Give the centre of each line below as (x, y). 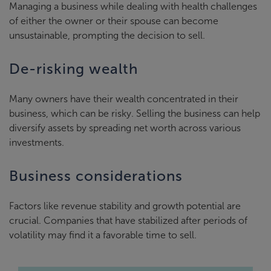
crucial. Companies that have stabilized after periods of (128, 220)
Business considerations (96, 176)
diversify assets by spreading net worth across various (125, 128)
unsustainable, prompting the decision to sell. (107, 35)
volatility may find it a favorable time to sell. (103, 235)
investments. (37, 142)
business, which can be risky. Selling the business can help (135, 113)
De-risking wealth (73, 69)
